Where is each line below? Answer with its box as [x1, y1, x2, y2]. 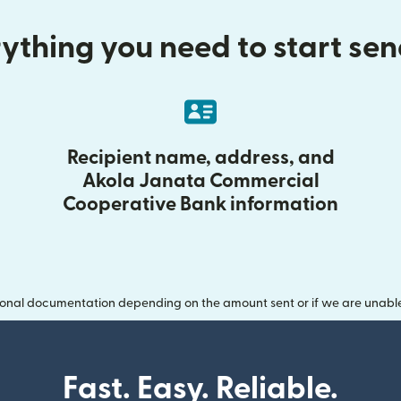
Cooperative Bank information [63, 194, 338, 214]
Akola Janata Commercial [81, 171, 320, 191]
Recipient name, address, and [66, 148, 335, 167]
